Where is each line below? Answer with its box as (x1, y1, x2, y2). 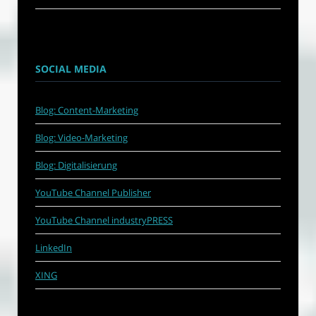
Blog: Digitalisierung (35, 158, 117, 171)
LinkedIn (35, 241, 72, 254)
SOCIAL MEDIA (35, 61, 107, 75)
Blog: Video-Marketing (35, 130, 128, 144)
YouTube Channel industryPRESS (35, 213, 173, 226)
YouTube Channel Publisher (35, 186, 151, 199)
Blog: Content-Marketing (35, 103, 138, 116)
